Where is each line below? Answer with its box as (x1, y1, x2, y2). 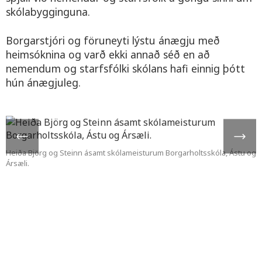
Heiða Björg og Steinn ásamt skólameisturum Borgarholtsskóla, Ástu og (6, 147, 256, 158)
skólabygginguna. (6, 4, 90, 19)
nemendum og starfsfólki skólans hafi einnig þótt (6, 61, 245, 75)
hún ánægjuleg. (6, 75, 81, 89)
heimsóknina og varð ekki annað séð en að (6, 47, 210, 61)
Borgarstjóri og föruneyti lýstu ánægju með (6, 33, 220, 47)
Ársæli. (6, 157, 29, 168)
